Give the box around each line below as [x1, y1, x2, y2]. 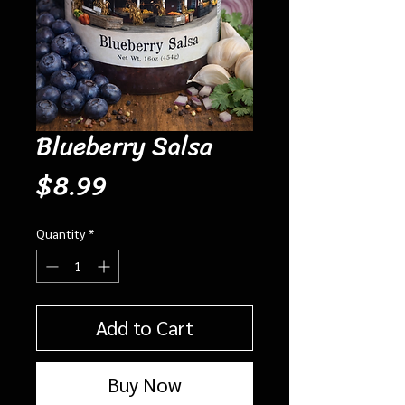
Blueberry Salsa [36, 123, 212, 168]
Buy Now [108, 371, 182, 397]
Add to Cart [96, 314, 193, 340]
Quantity [36, 224, 85, 241]
